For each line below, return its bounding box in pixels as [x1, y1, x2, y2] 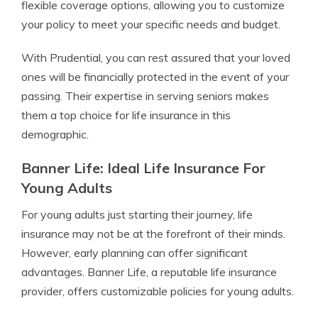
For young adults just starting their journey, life [21, 207, 253, 222]
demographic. [21, 127, 89, 142]
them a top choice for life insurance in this [21, 108, 231, 123]
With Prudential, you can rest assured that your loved [21, 50, 290, 65]
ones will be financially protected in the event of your [21, 70, 289, 84]
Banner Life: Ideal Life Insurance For [21, 159, 265, 177]
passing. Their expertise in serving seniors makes [21, 89, 269, 104]
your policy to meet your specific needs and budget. [21, 17, 280, 32]
